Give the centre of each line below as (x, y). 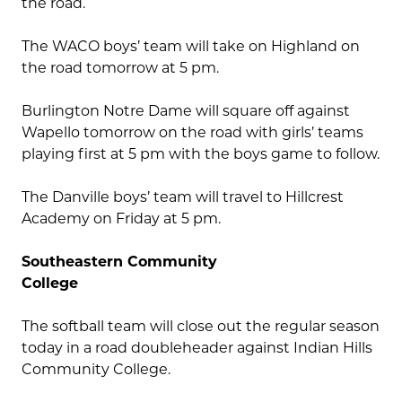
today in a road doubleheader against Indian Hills (197, 348)
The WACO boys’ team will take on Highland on (191, 47)
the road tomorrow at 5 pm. (120, 68)
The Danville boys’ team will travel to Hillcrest (183, 197)
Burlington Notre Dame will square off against (186, 111)
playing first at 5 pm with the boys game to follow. (201, 154)
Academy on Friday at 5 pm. (121, 219)
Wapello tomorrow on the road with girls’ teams (192, 133)
